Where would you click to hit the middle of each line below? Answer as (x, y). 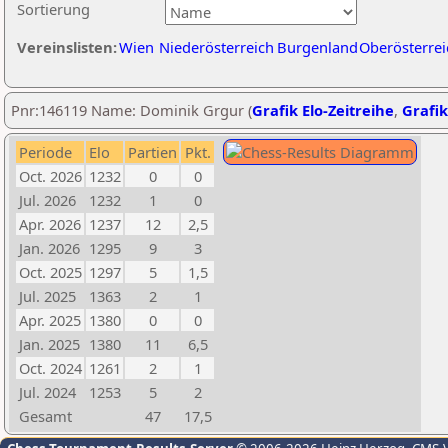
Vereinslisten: (67, 47)
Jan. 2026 (49, 248)
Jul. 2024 (47, 392)
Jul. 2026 (47, 200)
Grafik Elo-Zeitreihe (323, 110)
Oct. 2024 (50, 368)
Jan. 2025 (49, 344)
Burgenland (317, 47)
